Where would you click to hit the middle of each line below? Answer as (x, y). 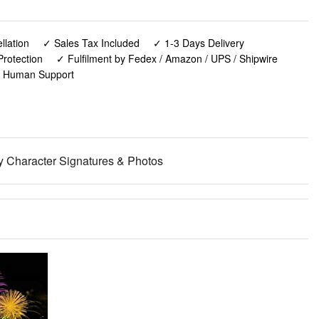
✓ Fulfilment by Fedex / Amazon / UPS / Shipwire (167, 58)
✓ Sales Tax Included (91, 42)
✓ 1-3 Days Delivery (199, 42)
